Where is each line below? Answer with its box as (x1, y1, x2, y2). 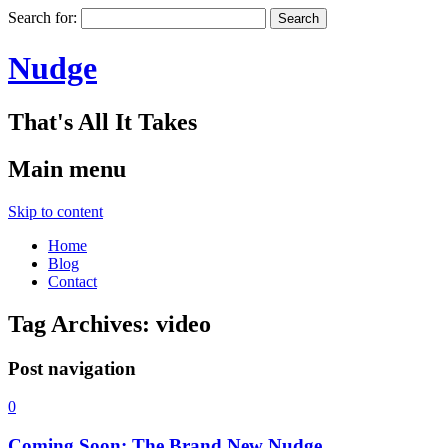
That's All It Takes (8, 108, 197, 135)
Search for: (8, 9, 77, 26)
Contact (48, 272, 97, 290)
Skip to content (8, 202, 103, 220)
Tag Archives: (8, 310, 156, 337)
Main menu (8, 155, 126, 182)
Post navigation (8, 357, 136, 379)
